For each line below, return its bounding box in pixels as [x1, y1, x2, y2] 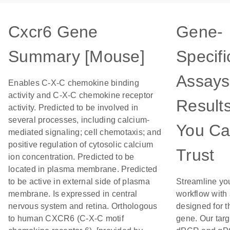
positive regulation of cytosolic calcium [8, 140, 153, 149]
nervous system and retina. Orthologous [8, 202, 158, 210]
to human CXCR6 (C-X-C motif [8, 214, 124, 223]
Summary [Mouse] [8, 47, 145, 66]
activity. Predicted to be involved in [8, 103, 139, 112]
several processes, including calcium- [8, 116, 150, 124]
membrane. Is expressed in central [8, 189, 138, 198]
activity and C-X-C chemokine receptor [8, 91, 154, 100]
